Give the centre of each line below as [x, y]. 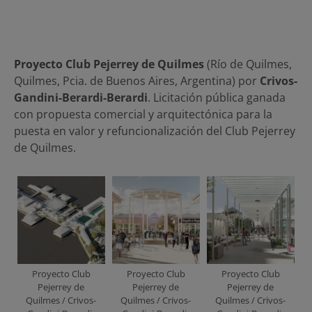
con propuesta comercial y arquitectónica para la [143, 114]
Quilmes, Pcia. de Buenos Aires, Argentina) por [137, 80]
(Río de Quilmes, [248, 64]
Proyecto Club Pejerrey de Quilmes [109, 64]
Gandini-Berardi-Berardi [81, 97]
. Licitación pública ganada [217, 97]
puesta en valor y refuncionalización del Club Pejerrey [155, 131]
